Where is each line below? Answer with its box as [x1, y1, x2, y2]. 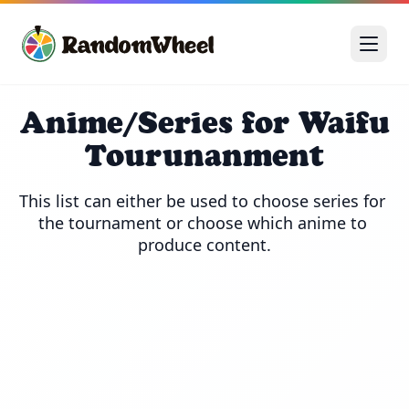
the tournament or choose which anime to [37, 212, 367, 234]
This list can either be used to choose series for [19, 190, 385, 212]
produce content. [138, 234, 271, 256]
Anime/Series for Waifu [19, 105, 390, 140]
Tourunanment [85, 138, 324, 173]
